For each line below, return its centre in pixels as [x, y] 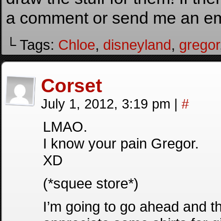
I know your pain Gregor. [121, 143]
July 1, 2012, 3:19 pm [108, 104]
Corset [72, 86]
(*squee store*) [91, 183]
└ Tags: [32, 45]
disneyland [137, 45]
